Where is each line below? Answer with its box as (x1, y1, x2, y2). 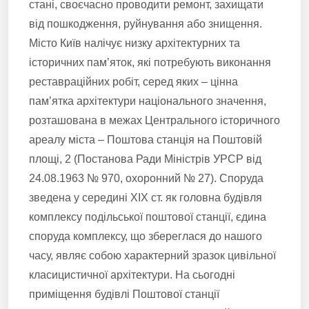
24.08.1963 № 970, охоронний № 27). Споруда (29, 172, 263, 184)
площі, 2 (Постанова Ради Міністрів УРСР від (29, 153, 261, 165)
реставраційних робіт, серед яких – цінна (29, 76, 238, 88)
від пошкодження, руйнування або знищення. (29, 18, 262, 30)
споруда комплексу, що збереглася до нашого (29, 230, 262, 242)
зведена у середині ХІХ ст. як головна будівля (29, 192, 262, 203)
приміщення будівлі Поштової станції (29, 288, 219, 300)
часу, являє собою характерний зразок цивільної (29, 250, 276, 261)
